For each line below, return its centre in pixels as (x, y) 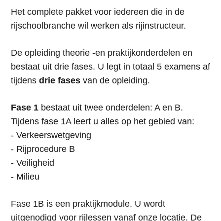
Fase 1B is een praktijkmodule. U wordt (88, 204)
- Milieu (25, 177)
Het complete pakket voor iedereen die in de (97, 12)
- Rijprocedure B (43, 149)
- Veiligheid (32, 163)
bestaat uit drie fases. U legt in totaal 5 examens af (110, 67)
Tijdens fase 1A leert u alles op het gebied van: (102, 122)
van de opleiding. (115, 81)
